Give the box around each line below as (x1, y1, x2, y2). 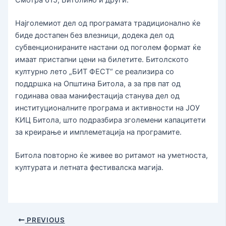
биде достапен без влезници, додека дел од (15, 30, 175, 40)
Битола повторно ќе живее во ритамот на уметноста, (15, 150, 208, 160)
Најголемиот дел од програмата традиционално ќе (15, 18, 201, 28)
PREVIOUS (25, 215, 65, 224)
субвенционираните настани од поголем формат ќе (15, 42, 201, 52)
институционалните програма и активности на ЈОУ (15, 103, 200, 112)
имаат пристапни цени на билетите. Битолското (15, 54, 189, 64)
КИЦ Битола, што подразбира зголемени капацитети (15, 115, 206, 125)
